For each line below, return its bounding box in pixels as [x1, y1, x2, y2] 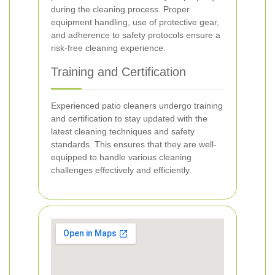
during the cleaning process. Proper [51, 4, 190, 14]
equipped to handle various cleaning [51, 152, 192, 162]
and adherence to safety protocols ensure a [51, 30, 220, 40]
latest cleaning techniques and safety [51, 126, 195, 136]
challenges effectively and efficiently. [51, 165, 192, 175]
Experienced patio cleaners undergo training [51, 101, 223, 110]
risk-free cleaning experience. [51, 43, 166, 53]
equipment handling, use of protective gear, [51, 17, 219, 27]
